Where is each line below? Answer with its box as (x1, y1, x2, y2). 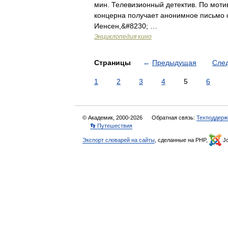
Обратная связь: (152, 115, 196, 121)
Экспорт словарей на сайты (82, 137, 155, 143)
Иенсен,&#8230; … (94, 22, 157, 30)
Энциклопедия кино (94, 33, 152, 40)
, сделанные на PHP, (155, 137, 209, 143)
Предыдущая (152, 59, 196, 67)
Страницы (94, 59, 133, 67)
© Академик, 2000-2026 (82, 115, 144, 121)
